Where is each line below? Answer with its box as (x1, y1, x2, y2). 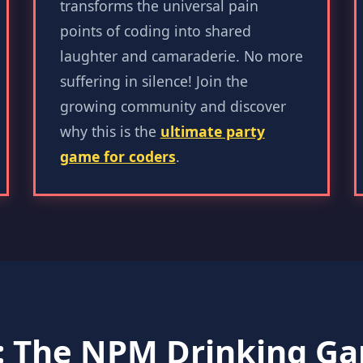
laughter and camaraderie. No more (59, 46, 303, 66)
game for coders (59, 147, 176, 166)
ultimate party (160, 122, 265, 141)
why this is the (59, 122, 160, 141)
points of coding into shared (59, 21, 251, 41)
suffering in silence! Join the (59, 71, 248, 91)
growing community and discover (59, 96, 286, 116)
